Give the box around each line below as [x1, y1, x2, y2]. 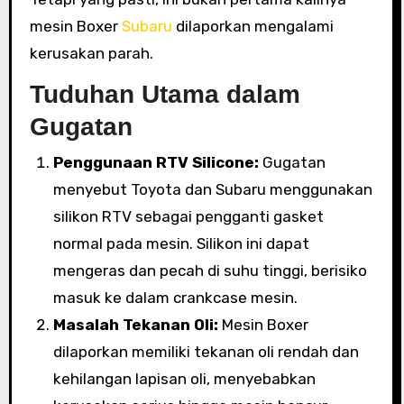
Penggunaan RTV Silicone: [52, 153, 259, 172]
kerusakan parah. [29, 43, 153, 62]
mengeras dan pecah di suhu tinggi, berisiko [52, 262, 367, 280]
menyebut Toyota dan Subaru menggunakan [52, 180, 372, 199]
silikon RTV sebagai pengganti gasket [52, 207, 324, 226]
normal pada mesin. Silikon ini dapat [52, 234, 309, 253]
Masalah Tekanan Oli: [52, 316, 218, 335]
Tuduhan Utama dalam [29, 79, 300, 108]
